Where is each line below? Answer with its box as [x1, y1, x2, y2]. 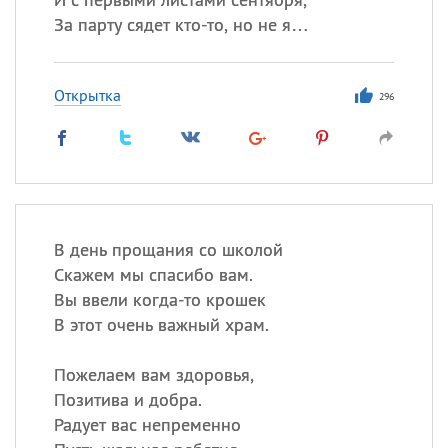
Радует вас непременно [53, 413, 241, 436]
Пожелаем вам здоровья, [53, 363, 254, 386]
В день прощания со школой [53, 238, 283, 261]
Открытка [53, 85, 121, 105]
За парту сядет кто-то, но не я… [53, 13, 309, 36]
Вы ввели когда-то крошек [53, 288, 266, 311]
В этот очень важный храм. [53, 313, 269, 336]
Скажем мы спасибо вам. [53, 263, 253, 286]
